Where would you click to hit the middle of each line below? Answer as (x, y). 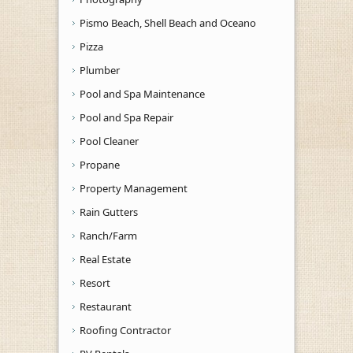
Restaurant (106, 306)
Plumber (100, 70)
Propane (100, 164)
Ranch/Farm (108, 235)
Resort (95, 282)
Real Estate (105, 259)
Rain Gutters (109, 212)
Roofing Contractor (125, 330)
